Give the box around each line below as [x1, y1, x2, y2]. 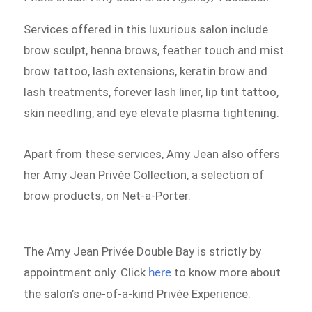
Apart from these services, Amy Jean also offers [24, 147, 281, 162]
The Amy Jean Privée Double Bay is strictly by [24, 244, 262, 258]
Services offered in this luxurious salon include [24, 22, 269, 36]
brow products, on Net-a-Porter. [24, 189, 192, 203]
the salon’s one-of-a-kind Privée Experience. [24, 287, 251, 301]
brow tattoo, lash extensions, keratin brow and [24, 63, 268, 78]
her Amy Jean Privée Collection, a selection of [24, 168, 265, 182]
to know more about [171, 265, 281, 279]
